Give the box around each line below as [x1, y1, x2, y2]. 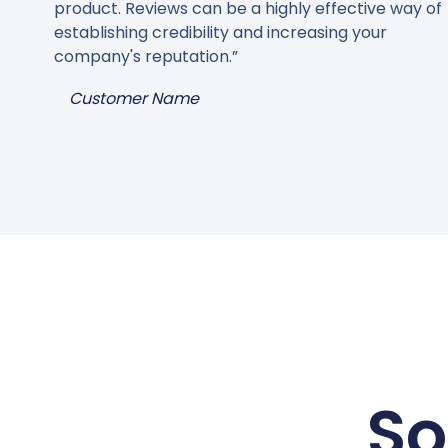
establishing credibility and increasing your [53, 21, 387, 45]
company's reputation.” [53, 45, 238, 69]
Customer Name [68, 87, 199, 111]
